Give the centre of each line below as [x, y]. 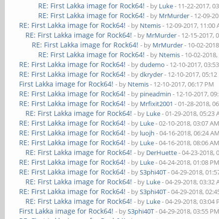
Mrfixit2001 [157, 104]
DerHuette [162, 153]
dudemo [153, 65]
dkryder [152, 74]
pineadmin [156, 94]
